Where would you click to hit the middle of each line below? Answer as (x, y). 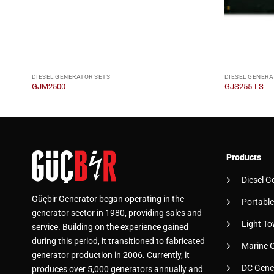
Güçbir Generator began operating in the (108, 199)
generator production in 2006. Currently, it (111, 256)
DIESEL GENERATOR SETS (71, 76)
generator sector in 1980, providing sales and (117, 213)
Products (243, 158)
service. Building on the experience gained (110, 228)
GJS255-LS (244, 87)
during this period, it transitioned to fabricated (118, 242)
